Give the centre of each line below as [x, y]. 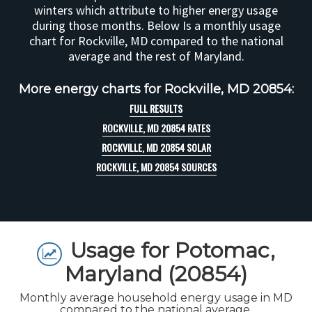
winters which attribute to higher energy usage [156, 10]
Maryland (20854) [156, 274]
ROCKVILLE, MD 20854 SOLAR [156, 147]
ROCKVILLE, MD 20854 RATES [156, 128]
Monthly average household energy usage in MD [156, 297]
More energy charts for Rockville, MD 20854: [156, 89]
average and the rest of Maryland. [156, 56]
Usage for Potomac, [173, 250]
